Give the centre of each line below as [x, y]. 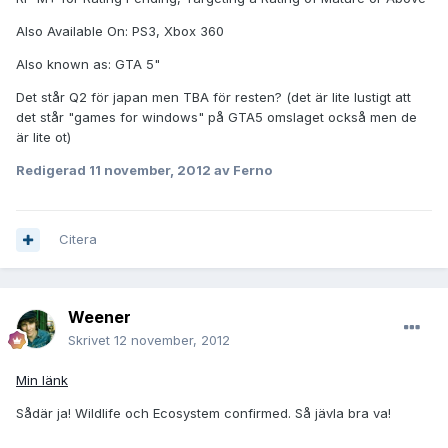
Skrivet [91, 340]
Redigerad [52, 170]
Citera [78, 239]
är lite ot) [43, 137]
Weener [99, 317]
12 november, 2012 [172, 340]
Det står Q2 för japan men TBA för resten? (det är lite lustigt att [213, 97]
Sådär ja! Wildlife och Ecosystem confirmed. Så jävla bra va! [203, 413]
